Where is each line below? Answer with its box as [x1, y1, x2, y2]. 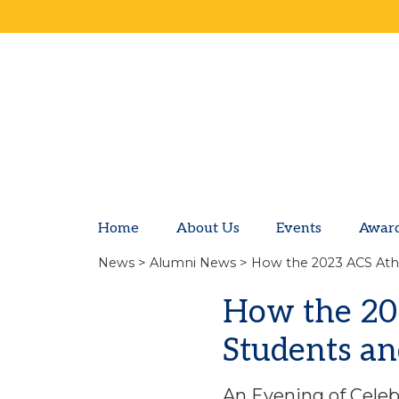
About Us [175, 220, 240, 237]
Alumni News [150, 255, 236, 271]
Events [276, 220, 322, 237]
